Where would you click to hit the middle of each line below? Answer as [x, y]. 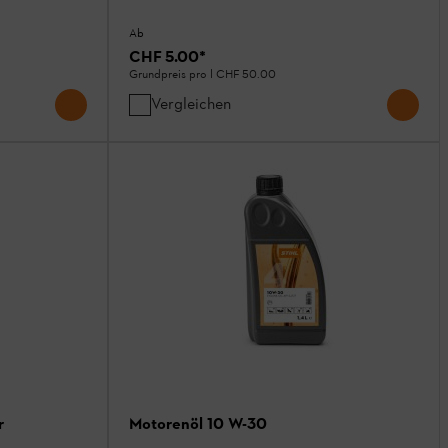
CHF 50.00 [246, 75]
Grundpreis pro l [172, 75]
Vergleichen [191, 104]
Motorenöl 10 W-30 [198, 424]
